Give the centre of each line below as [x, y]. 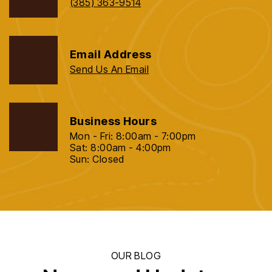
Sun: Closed [97, 159]
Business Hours [114, 121]
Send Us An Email [110, 70]
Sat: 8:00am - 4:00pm [121, 148]
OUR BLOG [136, 256]
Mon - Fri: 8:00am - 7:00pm [133, 136]
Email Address [111, 55]
